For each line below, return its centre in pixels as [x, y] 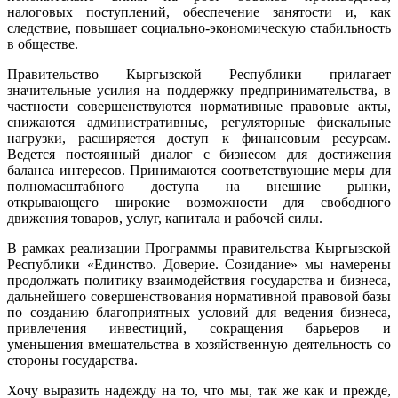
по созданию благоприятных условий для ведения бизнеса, [199, 312]
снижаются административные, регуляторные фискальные [199, 122]
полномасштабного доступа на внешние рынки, [199, 186]
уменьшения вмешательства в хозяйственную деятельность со [199, 344]
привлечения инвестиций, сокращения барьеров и [199, 328]
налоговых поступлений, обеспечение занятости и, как [199, 12]
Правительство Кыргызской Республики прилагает [199, 74]
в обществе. [43, 44]
